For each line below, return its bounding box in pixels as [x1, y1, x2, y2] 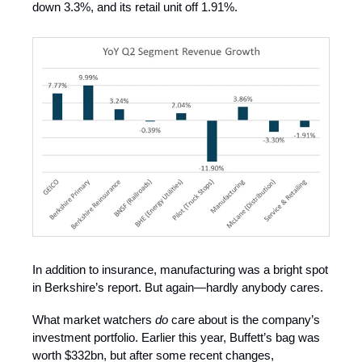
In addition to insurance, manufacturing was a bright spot [32, 262, 328, 276]
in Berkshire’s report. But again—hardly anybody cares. [32, 280, 323, 294]
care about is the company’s [168, 312, 320, 326]
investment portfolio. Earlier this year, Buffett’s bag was [32, 330, 320, 344]
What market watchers [32, 312, 155, 326]
